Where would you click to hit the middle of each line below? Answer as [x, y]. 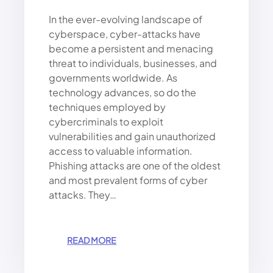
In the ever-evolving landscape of [126, 19]
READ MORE [92, 240]
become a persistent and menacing [131, 49]
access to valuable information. [121, 151]
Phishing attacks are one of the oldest [135, 166]
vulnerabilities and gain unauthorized [132, 136]
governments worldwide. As [113, 78]
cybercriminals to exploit [106, 122]
